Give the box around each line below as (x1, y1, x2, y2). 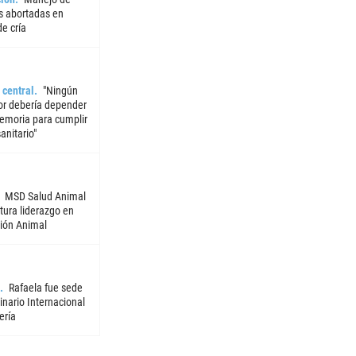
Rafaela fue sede (8, 281, 83, 295)
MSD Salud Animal (4, 190, 86, 203)
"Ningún (42, 84, 78, 98)
